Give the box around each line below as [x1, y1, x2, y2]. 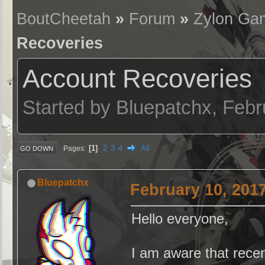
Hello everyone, [131, 211, 229, 227]
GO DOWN [20, 144, 54, 152]
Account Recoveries [22, 64, 253, 93]
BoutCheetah [17, 10, 111, 28]
